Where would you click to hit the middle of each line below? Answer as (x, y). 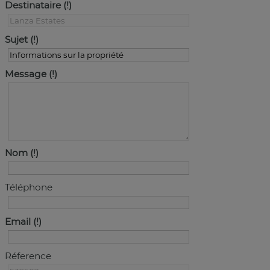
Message (26, 74)
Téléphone (29, 187)
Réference (28, 256)
